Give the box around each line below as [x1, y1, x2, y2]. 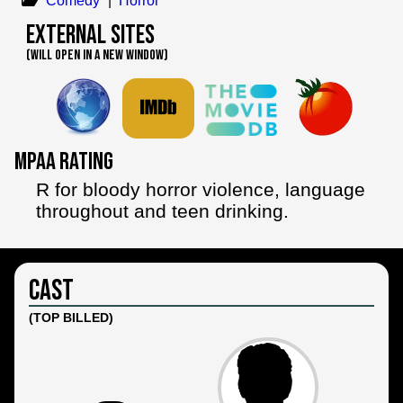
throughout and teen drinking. [36, 200, 289, 221]
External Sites [25, 20, 155, 52]
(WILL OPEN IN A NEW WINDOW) [25, 47, 168, 65]
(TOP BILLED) [29, 310, 113, 326]
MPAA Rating [14, 148, 113, 177]
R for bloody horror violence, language [36, 178, 365, 200]
